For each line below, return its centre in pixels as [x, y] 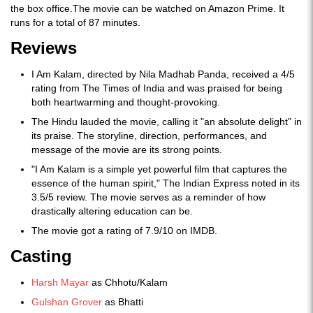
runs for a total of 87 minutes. [75, 22]
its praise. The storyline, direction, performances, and [149, 135]
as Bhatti [123, 301]
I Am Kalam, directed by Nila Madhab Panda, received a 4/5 [163, 74]
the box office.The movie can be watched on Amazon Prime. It [147, 8]
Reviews [44, 48]
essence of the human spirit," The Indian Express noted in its [166, 183]
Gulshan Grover [67, 301]
